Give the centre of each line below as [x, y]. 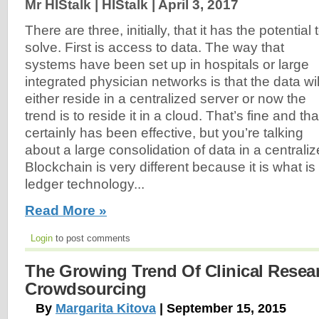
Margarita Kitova [106, 308]
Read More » [66, 211]
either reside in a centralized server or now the [166, 99]
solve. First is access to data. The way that [155, 48]
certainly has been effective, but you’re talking [164, 133]
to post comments [91, 238]
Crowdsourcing [86, 288]
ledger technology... [85, 184]
